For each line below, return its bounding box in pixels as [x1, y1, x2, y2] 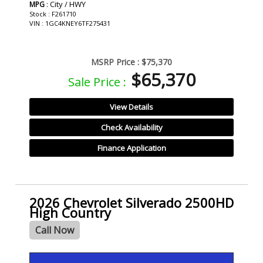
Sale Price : [68, 73, 126, 90]
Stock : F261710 [29, 9, 76, 18]
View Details [110, 101, 153, 112]
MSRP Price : [91, 56, 139, 68]
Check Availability [100, 122, 163, 133]
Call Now [35, 223, 74, 237]
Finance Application [97, 142, 166, 153]
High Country [29, 203, 111, 221]
